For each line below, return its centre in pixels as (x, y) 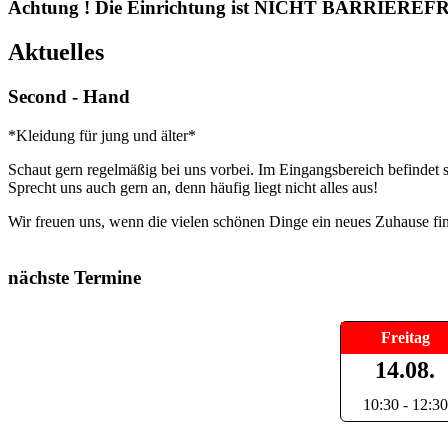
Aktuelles (56, 51)
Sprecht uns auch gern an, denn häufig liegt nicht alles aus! (193, 187)
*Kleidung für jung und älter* (102, 135)
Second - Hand (69, 96)
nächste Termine (74, 278)
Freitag (405, 338)
